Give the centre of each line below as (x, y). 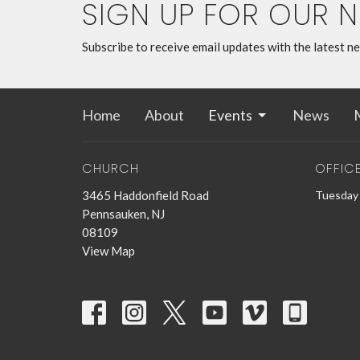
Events (230, 115)
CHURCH (110, 168)
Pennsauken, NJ (123, 213)
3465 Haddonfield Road (145, 195)
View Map (108, 250)
